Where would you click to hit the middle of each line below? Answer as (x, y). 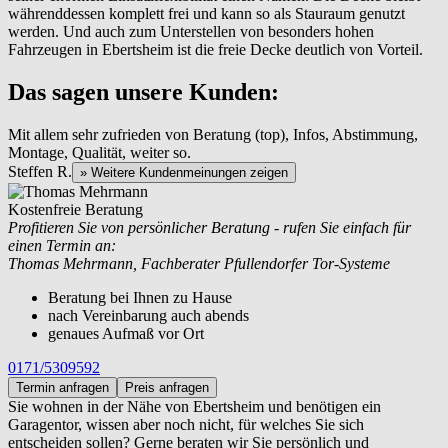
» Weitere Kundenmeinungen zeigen (184, 172)
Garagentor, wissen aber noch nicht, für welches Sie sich (186, 424)
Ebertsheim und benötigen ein (287, 406)
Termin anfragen (62, 387)
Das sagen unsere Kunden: (143, 92)
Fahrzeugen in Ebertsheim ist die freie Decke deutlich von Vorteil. (215, 50)
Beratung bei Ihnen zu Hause (140, 297)
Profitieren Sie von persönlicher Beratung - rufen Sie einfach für (209, 227)
